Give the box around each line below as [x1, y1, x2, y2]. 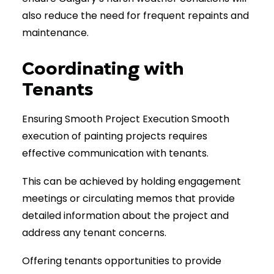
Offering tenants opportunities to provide [22, 254, 221, 268]
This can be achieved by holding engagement [22, 174, 241, 188]
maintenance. [22, 26, 89, 40]
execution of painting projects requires [22, 129, 207, 143]
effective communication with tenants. [22, 146, 209, 160]
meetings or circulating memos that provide [22, 191, 235, 206]
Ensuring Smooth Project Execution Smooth [22, 112, 229, 126]
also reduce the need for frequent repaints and [22, 9, 249, 23]
